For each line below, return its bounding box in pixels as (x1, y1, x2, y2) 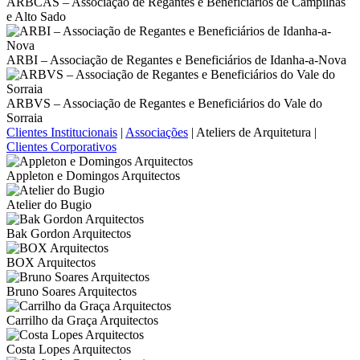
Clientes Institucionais (6, 125, 117, 139)
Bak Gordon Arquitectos (6, 227, 131, 240)
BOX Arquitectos (6, 256, 96, 269)
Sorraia (6, 111, 43, 125)
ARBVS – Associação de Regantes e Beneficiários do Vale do (6, 96, 322, 110)
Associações (125, 125, 188, 139)
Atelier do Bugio (6, 198, 92, 211)
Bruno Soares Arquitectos (6, 284, 137, 298)
